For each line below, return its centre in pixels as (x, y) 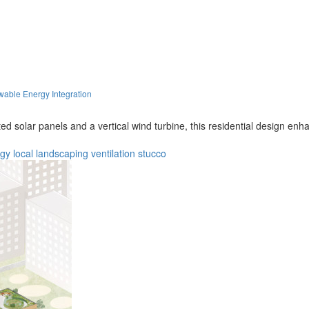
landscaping (62, 153)
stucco (152, 153)
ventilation (113, 153)
